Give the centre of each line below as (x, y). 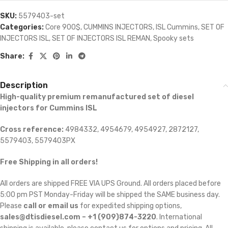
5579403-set (41, 16)
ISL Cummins (177, 27)
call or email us (51, 206)
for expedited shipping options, (130, 206)
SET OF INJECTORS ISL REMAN (101, 38)
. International (179, 217)
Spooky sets (174, 38)
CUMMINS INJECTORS (118, 27)
